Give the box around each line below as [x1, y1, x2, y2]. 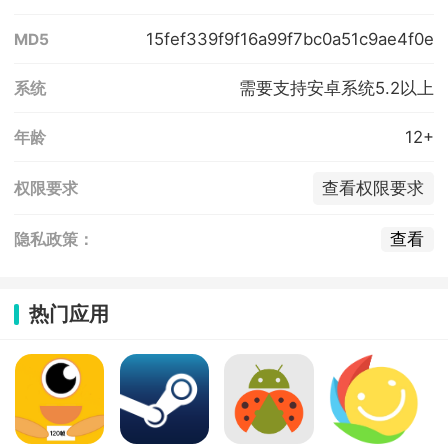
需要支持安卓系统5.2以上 [238, 77, 434, 98]
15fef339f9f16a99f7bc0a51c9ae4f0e [145, 28, 434, 49]
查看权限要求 [322, 178, 425, 199]
